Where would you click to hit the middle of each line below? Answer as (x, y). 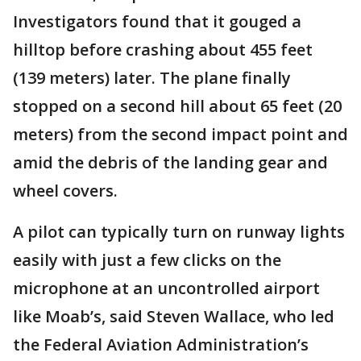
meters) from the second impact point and (180, 134)
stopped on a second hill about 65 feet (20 (177, 106)
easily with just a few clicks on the (147, 260)
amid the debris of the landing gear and (170, 162)
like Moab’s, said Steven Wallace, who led (174, 316)
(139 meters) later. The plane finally (152, 78)
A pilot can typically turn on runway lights (179, 232)
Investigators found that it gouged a (157, 21)
